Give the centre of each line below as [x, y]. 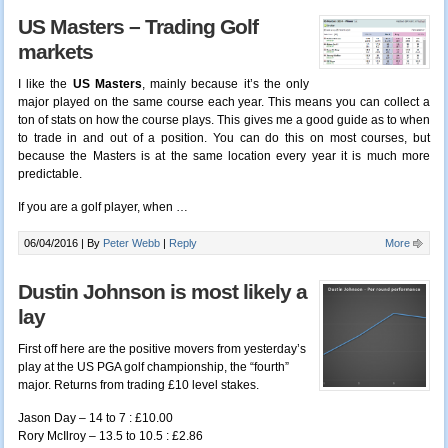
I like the [45, 84]
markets [55, 52]
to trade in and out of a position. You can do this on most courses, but [224, 138]
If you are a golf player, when [96, 207]
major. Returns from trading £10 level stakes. [138, 385]
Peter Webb [131, 243]
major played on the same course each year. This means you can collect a [224, 102]
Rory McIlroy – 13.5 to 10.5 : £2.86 [110, 436]
